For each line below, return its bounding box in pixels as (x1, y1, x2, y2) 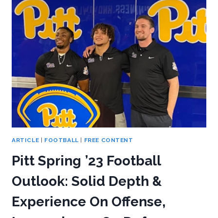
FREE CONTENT (84, 136, 133, 144)
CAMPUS (53, 6, 84, 15)
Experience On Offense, (12, 193, 165, 210)
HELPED (53, 17, 81, 25)
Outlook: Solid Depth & (12, 173, 162, 189)
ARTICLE (12, 136, 39, 144)
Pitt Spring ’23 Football (12, 152, 161, 169)
